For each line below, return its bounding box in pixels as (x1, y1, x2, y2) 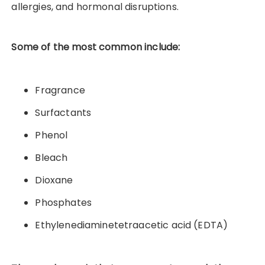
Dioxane (35, 173, 73, 188)
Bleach (35, 151, 68, 165)
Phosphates (35, 196, 92, 210)
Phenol (35, 128, 68, 143)
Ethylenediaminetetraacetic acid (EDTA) (35, 218, 228, 232)
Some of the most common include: (11, 40, 180, 54)
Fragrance (35, 83, 85, 98)
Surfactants (35, 106, 92, 120)
